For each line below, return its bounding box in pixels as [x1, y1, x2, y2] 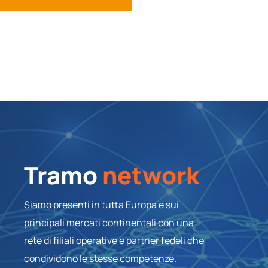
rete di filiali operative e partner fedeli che [24, 233, 204, 247]
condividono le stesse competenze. [24, 251, 176, 265]
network [102, 158, 199, 191]
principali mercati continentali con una [24, 215, 194, 229]
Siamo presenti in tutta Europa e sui [24, 197, 179, 211]
